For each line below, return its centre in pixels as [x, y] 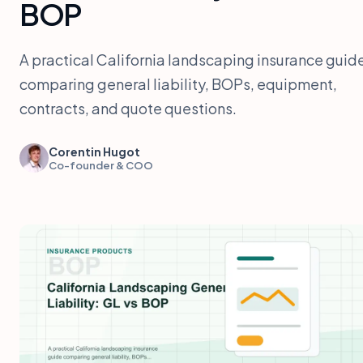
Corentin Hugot [94, 151]
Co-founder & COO [101, 165]
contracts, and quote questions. [128, 108]
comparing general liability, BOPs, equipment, [178, 83]
